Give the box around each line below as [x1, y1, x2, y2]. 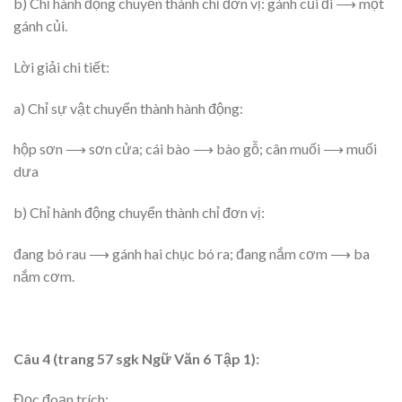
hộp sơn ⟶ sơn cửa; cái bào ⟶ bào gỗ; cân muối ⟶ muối [13, 140, 377, 158]
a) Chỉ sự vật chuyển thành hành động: [13, 99, 243, 117]
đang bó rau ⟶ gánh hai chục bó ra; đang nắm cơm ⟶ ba [13, 244, 370, 262]
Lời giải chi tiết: [13, 57, 109, 75]
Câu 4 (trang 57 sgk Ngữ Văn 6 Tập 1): [13, 349, 259, 367]
